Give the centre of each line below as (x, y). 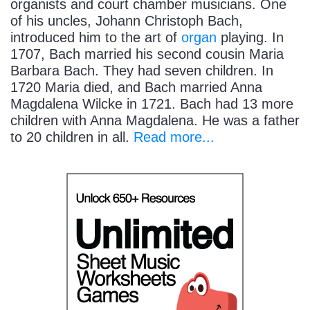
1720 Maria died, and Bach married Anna (136, 88)
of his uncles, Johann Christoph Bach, (127, 21)
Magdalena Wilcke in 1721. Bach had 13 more (152, 104)
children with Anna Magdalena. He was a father (155, 121)
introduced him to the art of (96, 38)
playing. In (250, 38)
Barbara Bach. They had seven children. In (142, 71)
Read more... (174, 137)
